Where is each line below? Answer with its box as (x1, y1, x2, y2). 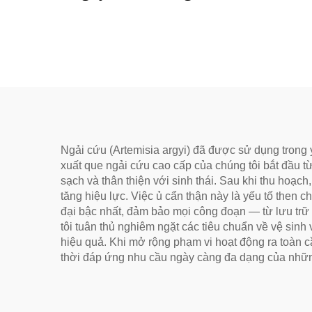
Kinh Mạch (114, 52, 196, 70)
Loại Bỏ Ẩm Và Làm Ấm (65, 29, 244, 47)
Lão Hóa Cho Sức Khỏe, (68, 6, 241, 24)
